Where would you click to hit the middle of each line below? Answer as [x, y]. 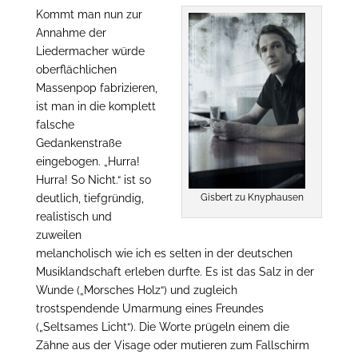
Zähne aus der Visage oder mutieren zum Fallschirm [172, 345]
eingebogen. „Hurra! [88, 161]
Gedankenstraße [78, 143]
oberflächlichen [76, 70]
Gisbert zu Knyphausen [252, 197]
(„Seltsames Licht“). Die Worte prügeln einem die [162, 327]
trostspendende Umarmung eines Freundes [149, 308]
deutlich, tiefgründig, [89, 198]
